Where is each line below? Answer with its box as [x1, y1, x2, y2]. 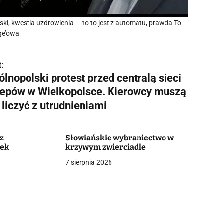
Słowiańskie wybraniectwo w [65, 133, 174, 142]
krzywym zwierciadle [65, 142, 146, 152]
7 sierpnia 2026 [65, 158, 112, 166]
